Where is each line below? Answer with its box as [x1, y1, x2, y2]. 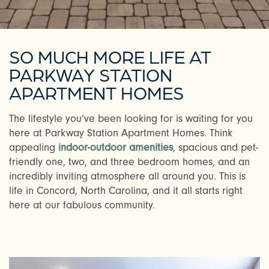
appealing [9, 141, 58, 154]
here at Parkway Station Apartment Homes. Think [9, 127, 232, 140]
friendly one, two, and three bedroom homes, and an [9, 156, 250, 169]
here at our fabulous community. [9, 199, 155, 212]
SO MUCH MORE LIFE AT [9, 45, 211, 67]
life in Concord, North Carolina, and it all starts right [9, 184, 243, 198]
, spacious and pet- [173, 141, 258, 154]
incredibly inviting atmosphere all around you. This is [9, 170, 246, 183]
